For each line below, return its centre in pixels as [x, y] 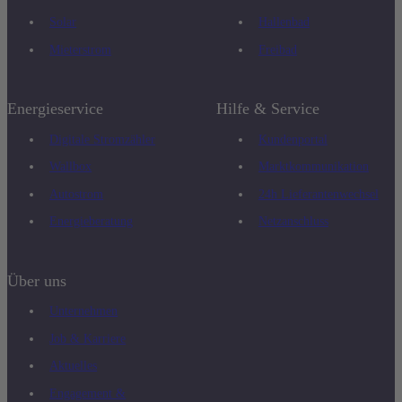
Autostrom [77, 193]
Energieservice [55, 109]
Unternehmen [84, 311]
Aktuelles [74, 366]
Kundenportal [293, 139]
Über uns [37, 281]
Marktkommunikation [313, 166]
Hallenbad [284, 22]
